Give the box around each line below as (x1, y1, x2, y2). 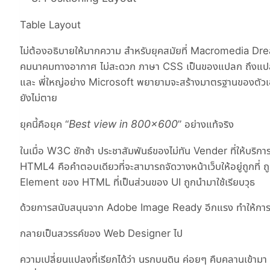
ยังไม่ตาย (20, 91, 57, 104)
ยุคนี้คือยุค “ (20, 118, 69, 130)
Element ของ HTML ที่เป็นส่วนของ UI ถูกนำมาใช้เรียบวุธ (20, 175, 255, 188)
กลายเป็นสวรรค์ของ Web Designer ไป (20, 227, 183, 240)
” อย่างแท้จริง (178, 118, 234, 130)
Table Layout (20, 19, 81, 31)
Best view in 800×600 (69, 117, 178, 130)
